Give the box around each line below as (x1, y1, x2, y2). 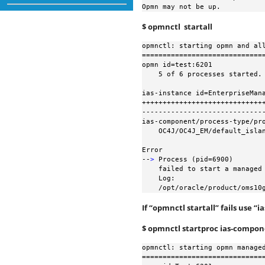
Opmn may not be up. (142, 3, 221, 11)
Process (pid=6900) (154, 156, 233, 163)
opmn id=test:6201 (142, 61, 212, 69)
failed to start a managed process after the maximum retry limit (142, 165, 159, 173)
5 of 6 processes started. (142, 70, 159, 78)
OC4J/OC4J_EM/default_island (142, 127, 159, 135)
